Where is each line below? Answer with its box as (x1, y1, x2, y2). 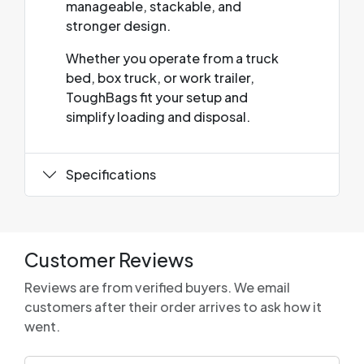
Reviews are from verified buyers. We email (24, 278, 290, 296)
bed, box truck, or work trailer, (66, 68, 254, 86)
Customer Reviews (24, 247, 193, 271)
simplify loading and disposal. (66, 107, 250, 125)
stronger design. (66, 16, 171, 34)
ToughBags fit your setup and (66, 88, 248, 106)
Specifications (66, 166, 156, 184)
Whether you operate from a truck (66, 49, 279, 67)
